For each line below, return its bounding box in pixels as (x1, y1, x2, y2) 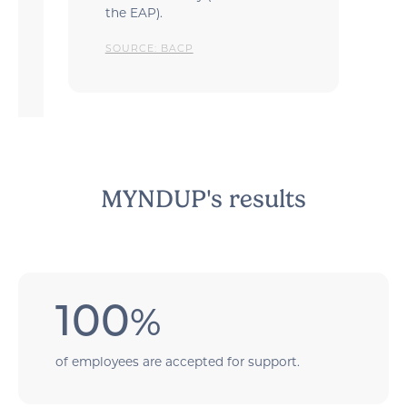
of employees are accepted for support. (55, 353, 301, 369)
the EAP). (104, 5, 163, 21)
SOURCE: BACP (104, 44, 194, 55)
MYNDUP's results (101, 184, 306, 214)
